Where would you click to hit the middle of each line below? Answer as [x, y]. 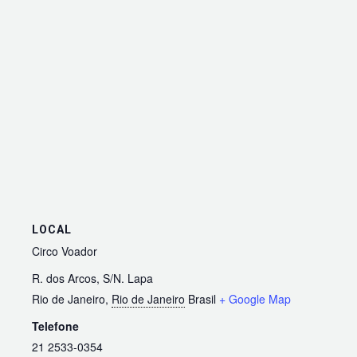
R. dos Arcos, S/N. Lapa [92, 279]
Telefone [55, 326]
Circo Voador [65, 251]
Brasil [202, 299]
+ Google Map [255, 299]
